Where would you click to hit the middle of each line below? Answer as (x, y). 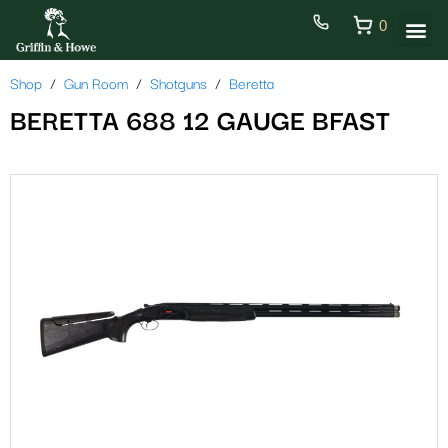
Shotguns (178, 84)
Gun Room (96, 84)
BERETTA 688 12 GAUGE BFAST (200, 122)
